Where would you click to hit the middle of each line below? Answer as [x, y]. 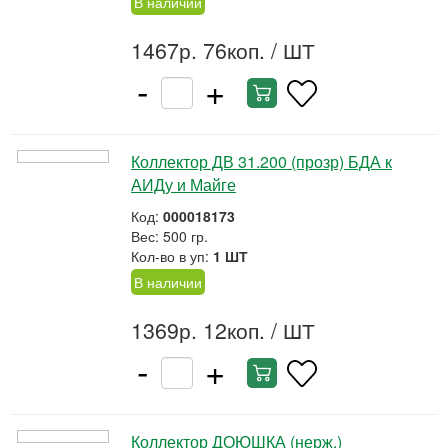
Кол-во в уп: [172, 256]
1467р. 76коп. [198, 50]
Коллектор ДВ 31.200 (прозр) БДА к [261, 161]
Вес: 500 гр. [169, 236]
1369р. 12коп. [198, 330]
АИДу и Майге [183, 184]
